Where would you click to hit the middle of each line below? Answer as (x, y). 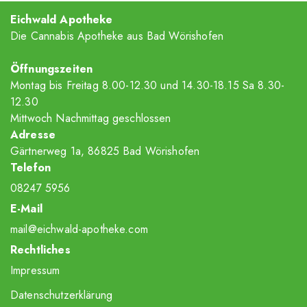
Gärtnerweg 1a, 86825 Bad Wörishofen (105, 151)
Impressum (35, 270)
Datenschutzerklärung (61, 295)
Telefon (31, 168)
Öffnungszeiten (52, 69)
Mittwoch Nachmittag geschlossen (91, 118)
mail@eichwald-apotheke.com (79, 229)
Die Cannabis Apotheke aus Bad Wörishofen (117, 36)
